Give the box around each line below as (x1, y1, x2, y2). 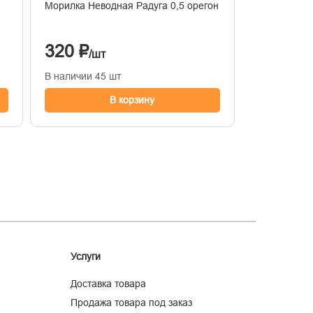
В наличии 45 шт (44, 70, 121, 82)
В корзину (110, 94, 155, 105)
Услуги (71, 250, 101, 262)
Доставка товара (71, 277, 146, 289)
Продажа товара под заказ (71, 296, 192, 308)
